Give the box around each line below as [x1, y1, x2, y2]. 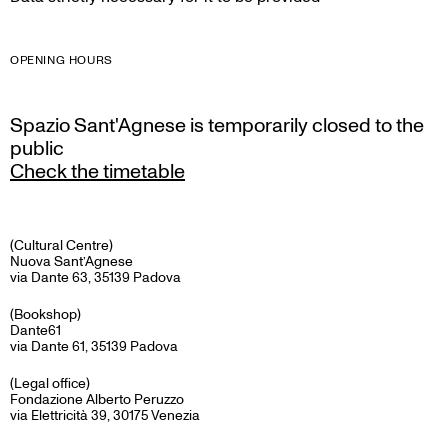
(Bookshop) [10, 304, 81, 324]
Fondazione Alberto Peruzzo [10, 389, 184, 409]
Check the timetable [10, 157, 185, 186]
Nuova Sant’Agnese [10, 251, 133, 271]
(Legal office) [10, 373, 90, 393]
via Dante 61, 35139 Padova [10, 336, 178, 356]
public [10, 134, 64, 163]
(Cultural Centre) [10, 235, 113, 255]
